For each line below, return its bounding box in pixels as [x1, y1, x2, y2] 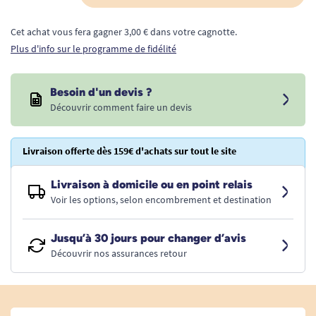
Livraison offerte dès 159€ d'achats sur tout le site [23, 145, 236, 157]
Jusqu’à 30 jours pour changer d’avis [51, 231, 246, 245]
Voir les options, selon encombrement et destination [51, 193, 272, 206]
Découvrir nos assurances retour [51, 247, 187, 260]
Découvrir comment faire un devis [50, 101, 192, 114]
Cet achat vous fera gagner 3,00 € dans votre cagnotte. [11, 25, 237, 38]
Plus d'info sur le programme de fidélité [11, 42, 176, 55]
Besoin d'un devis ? [50, 85, 152, 99]
